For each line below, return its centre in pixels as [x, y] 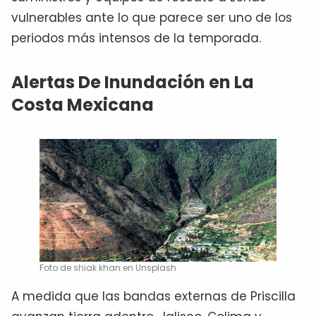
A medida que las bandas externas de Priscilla [153, 297]
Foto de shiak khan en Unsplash [108, 268]
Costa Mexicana [83, 104]
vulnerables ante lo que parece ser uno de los [152, 17]
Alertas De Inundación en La [133, 82]
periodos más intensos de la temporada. [136, 38]
